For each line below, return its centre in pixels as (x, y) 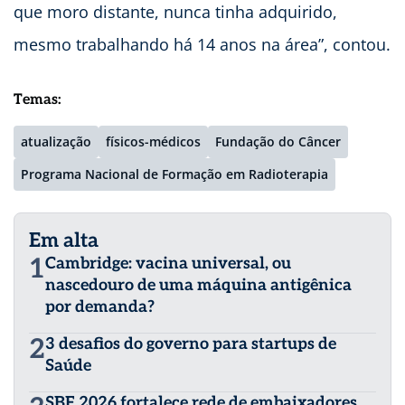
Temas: (38, 99)
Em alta (64, 240)
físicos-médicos (153, 141)
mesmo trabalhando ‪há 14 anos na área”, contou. (202, 44)
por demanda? (100, 306)
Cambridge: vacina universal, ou (168, 263)
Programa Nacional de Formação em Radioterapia (174, 174)
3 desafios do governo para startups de (191, 344)
